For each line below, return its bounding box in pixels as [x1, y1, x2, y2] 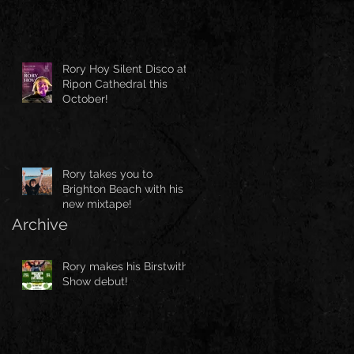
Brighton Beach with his [62, 183, 183, 196]
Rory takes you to [62, 168, 153, 181]
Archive [12, 215, 68, 235]
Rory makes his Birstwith [62, 260, 188, 273]
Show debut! [62, 275, 128, 288]
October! [62, 92, 108, 106]
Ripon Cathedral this [62, 77, 168, 91]
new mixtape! [62, 198, 132, 211]
